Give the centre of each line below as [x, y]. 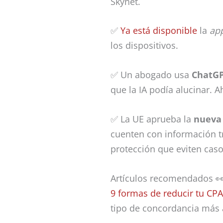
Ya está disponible [159, 31]
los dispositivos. [144, 46]
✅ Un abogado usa [151, 75]
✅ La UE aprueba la [152, 119]
